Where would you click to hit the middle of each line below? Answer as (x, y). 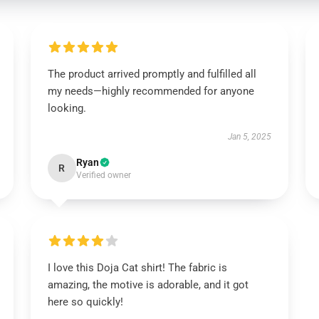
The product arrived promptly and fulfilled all (152, 74)
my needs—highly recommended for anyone (151, 91)
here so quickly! (85, 302)
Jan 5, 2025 (250, 137)
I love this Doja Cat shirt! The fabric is (137, 268)
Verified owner (103, 175)
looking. (67, 108)
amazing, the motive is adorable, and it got (148, 285)
